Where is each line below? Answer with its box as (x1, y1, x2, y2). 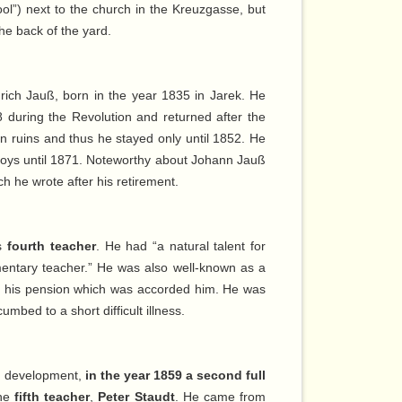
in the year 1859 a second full (84, 368, 267, 383)
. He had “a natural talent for (95, 239, 267, 254)
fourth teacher (7, 239, 96, 254)
